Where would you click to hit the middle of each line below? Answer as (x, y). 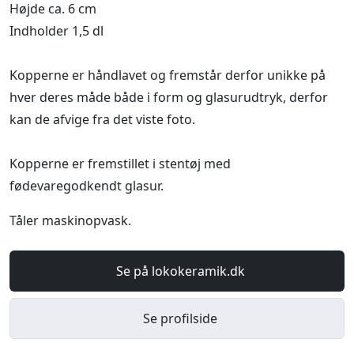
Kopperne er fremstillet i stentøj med (120, 163)
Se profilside (180, 318)
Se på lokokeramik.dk (180, 271)
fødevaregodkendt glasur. (87, 185)
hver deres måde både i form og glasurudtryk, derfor (169, 97)
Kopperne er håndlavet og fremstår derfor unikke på (168, 75)
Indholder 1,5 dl (56, 30)
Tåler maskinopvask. (70, 220)
